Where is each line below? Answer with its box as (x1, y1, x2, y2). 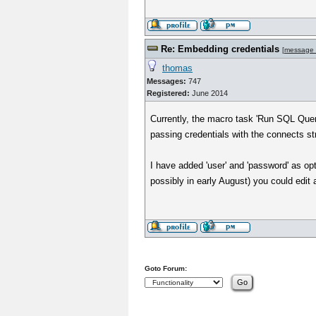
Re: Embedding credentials (161, 44, 282, 54)
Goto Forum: (145, 265, 187, 272)
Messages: (147, 77, 186, 85)
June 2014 (190, 89, 228, 97)
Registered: (147, 89, 190, 97)
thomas (162, 63, 193, 73)
